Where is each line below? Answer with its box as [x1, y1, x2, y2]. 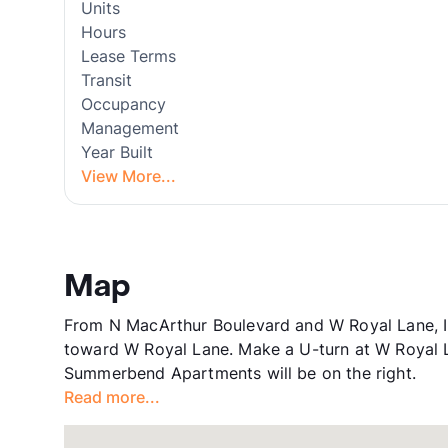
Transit [81, 70, 132, 90]
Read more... [64, 387, 160, 407]
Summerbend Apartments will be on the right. [64, 363, 416, 383]
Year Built [81, 142, 153, 162]
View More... [81, 166, 176, 186]
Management [81, 118, 179, 138]
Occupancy [81, 94, 166, 114]
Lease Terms [81, 46, 176, 66]
